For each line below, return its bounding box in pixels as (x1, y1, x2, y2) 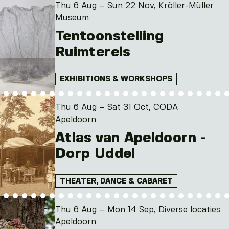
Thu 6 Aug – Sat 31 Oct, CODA (55, 104, 178, 112)
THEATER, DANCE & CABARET (60, 177, 173, 185)
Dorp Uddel (55, 147, 135, 161)
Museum (55, 14, 89, 22)
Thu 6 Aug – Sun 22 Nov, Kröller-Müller (55, 2, 214, 10)
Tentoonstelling (55, 29, 164, 43)
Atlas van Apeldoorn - (55, 131, 207, 145)
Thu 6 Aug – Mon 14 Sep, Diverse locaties (55, 205, 220, 214)
